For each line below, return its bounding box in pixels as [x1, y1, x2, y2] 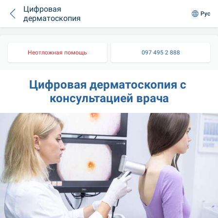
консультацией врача [49, 91, 169, 105]
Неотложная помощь [28, 49, 87, 56]
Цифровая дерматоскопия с [29, 78, 186, 91]
